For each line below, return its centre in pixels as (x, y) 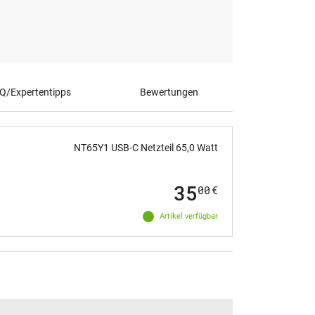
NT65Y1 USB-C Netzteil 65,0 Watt (146, 147)
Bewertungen (169, 92)
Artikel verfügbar (189, 216)
